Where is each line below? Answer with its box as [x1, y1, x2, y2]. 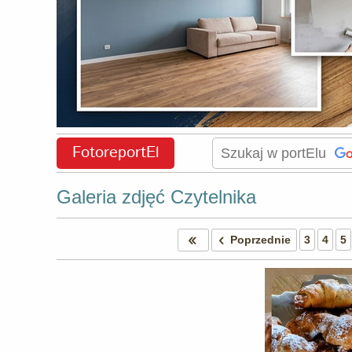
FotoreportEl [71, 141, 159, 164]
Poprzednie [229, 233, 291, 246]
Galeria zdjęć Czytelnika [57, 186, 256, 207]
